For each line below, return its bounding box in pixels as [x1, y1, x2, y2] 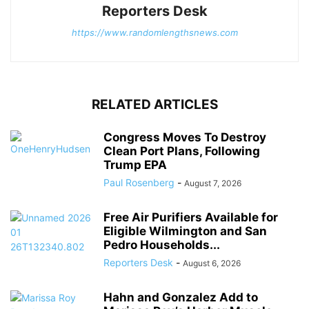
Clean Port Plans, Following [103, 143, 260, 158]
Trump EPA [103, 157, 167, 172]
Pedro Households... [103, 237, 220, 252]
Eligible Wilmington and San [103, 223, 267, 238]
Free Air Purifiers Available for [103, 210, 278, 224]
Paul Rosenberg [103, 176, 175, 188]
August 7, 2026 [184, 177, 241, 188]
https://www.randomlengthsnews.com [71, 26, 238, 38]
